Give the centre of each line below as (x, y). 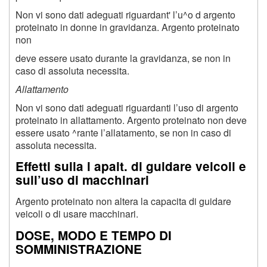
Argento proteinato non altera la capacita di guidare (123, 201)
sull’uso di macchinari (82, 180)
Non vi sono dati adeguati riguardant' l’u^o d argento (125, 14)
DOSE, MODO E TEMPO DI (94, 235)
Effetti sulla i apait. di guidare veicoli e (131, 166)
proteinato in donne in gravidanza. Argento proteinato (128, 27)
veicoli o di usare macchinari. (77, 214)
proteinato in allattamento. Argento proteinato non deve (131, 120)
